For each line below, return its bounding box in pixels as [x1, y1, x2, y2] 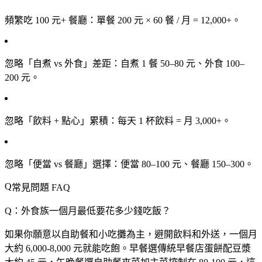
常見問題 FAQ [12, 182, 70, 192]
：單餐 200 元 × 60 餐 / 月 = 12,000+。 [87, 15, 241, 25]
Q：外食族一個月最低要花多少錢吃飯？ [5, 205, 171, 216]
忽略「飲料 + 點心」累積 [5, 115, 108, 126]
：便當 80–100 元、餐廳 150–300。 [111, 158, 254, 169]
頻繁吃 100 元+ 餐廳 [5, 15, 87, 25]
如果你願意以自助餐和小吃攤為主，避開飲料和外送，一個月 [5, 229, 257, 239]
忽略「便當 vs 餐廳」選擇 [5, 158, 111, 169]
